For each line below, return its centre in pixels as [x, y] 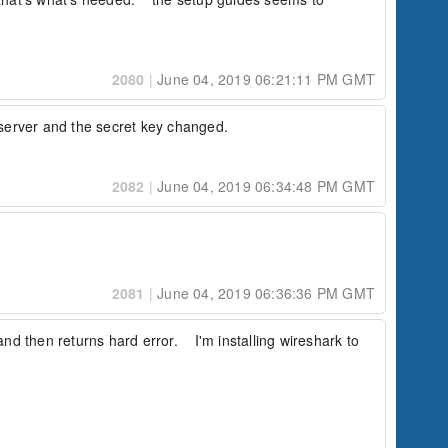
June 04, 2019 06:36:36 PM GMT [264, 293]
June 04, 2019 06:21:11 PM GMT [264, 79]
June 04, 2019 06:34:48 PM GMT [264, 186]
